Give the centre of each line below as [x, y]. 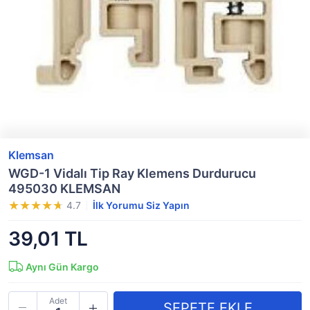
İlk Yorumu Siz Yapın [141, 205]
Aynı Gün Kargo [62, 267]
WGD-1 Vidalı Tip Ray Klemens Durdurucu [132, 173]
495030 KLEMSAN [64, 189]
